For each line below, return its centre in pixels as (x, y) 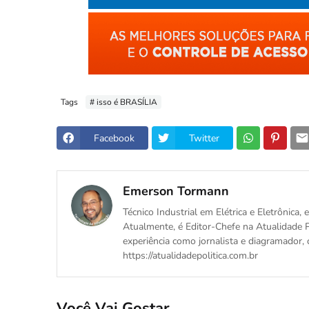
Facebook (114, 138)
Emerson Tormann (176, 191)
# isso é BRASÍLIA (123, 102)
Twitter (204, 138)
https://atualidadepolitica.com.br (190, 256)
